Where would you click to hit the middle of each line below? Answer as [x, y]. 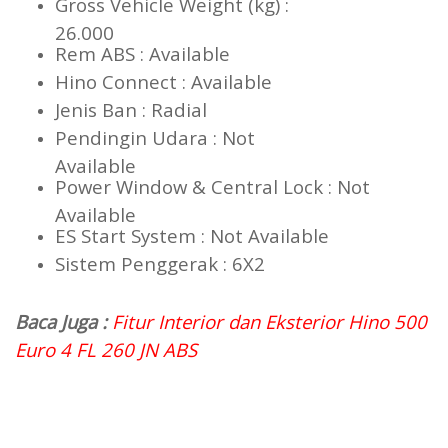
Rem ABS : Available [197, 54]
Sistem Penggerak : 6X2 [160, 264]
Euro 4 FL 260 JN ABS [106, 350]
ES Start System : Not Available [224, 236]
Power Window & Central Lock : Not [212, 187]
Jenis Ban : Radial [168, 110]
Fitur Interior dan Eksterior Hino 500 [269, 322]
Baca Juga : [63, 322]
